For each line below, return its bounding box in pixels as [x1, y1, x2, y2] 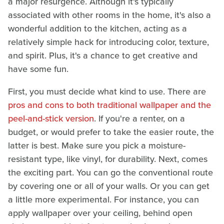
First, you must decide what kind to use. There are [8, 85, 206, 98]
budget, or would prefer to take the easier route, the [8, 125, 214, 139]
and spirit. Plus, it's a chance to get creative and [8, 49, 197, 62]
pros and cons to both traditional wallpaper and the [8, 98, 211, 112]
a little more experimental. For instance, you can [8, 193, 199, 206]
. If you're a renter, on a [94, 112, 185, 125]
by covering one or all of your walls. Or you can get [8, 179, 209, 193]
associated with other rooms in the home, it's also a [8, 8, 211, 22]
